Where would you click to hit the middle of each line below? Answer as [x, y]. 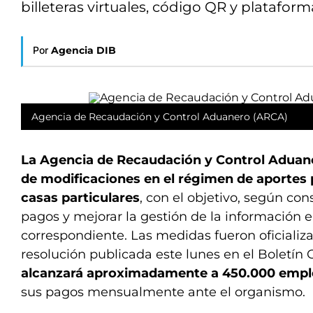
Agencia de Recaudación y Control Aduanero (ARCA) [160, 117]
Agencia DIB [83, 50]
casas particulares [80, 198]
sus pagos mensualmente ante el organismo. [163, 292]
